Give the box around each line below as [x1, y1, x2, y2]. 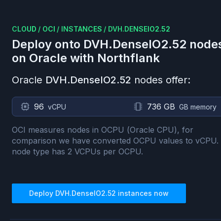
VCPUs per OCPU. [72, 147, 143, 156]
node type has [12, 147, 68, 156]
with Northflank [67, 51, 160, 65]
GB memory [179, 103, 217, 111]
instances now [116, 189, 169, 197]
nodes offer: [134, 74, 190, 86]
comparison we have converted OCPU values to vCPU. [12, 136, 219, 146]
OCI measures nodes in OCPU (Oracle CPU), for [12, 125, 193, 135]
